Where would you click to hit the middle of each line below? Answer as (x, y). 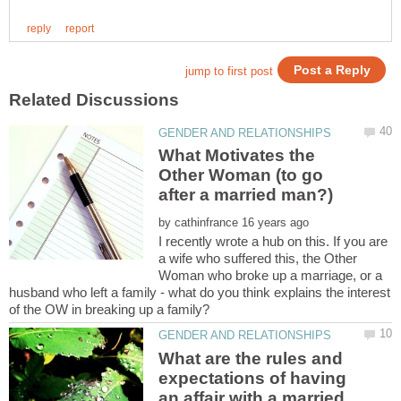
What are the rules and (251, 358)
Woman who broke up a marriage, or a (271, 276)
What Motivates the (237, 156)
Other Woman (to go (241, 175)
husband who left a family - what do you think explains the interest (200, 293)
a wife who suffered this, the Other (258, 259)
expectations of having (253, 378)
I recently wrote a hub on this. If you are (273, 242)
